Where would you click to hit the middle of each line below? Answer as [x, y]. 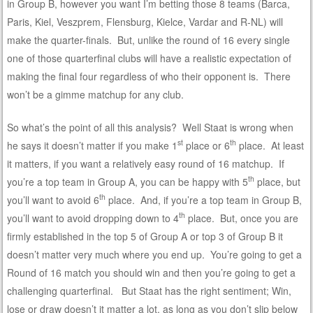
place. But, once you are [242, 218]
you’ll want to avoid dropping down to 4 [93, 218]
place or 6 [207, 145]
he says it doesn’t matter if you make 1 [93, 145]
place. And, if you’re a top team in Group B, [204, 199]
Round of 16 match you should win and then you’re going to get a [152, 272]
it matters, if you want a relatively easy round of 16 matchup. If [146, 163]
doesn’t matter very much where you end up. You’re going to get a [155, 254]
